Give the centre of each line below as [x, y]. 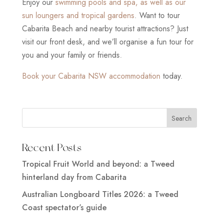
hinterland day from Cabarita [74, 177]
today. [171, 76]
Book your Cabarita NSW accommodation [91, 76]
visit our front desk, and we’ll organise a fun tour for [108, 42]
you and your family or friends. [72, 55]
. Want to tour [157, 15]
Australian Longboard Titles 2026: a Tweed [100, 194]
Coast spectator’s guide [64, 207]
